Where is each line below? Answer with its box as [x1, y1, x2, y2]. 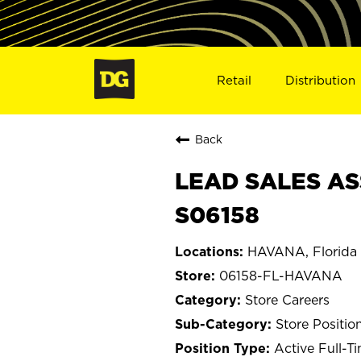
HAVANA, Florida [247, 243, 357, 259]
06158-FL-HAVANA [219, 268, 342, 283]
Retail [216, 73, 251, 87]
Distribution [285, 73, 356, 87]
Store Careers [245, 292, 330, 307]
